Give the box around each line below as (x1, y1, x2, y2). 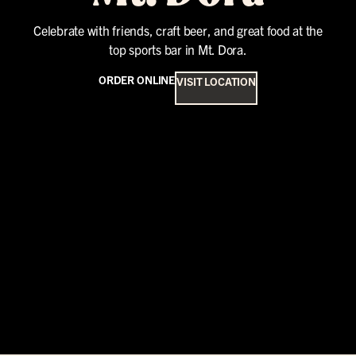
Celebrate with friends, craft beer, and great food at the (33, 22, 323, 38)
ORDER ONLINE (98, 72, 176, 87)
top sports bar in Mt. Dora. (109, 41, 247, 57)
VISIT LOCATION (176, 74, 257, 88)
